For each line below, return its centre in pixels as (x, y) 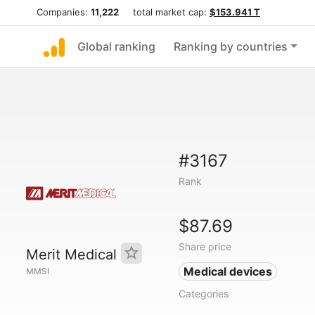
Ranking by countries (231, 46)
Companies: (64, 12)
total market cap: (164, 12)
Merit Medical (73, 255)
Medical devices (228, 271)
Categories (203, 294)
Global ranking (116, 46)
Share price (205, 246)
